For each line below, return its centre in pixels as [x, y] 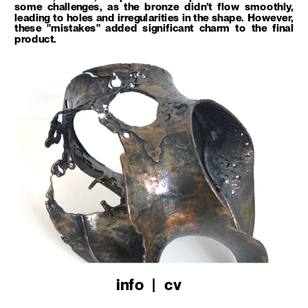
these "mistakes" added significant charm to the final [154, 28]
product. [36, 38]
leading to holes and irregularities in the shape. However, [154, 17]
